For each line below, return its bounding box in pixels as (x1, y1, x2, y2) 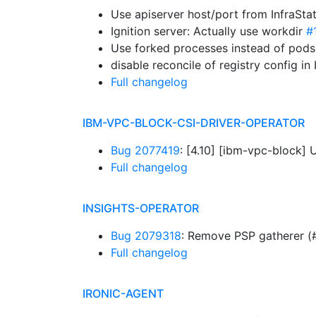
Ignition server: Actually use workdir (111, 24, 306, 38)
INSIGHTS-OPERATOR (83, 201, 199, 215)
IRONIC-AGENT (83, 286, 164, 300)
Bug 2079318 (111, 229, 181, 243)
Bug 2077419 (111, 143, 180, 157)
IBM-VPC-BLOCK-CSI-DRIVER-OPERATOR (83, 116, 305, 130)
